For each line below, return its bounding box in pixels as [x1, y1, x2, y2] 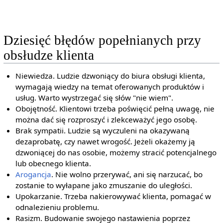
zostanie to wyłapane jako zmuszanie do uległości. [15, 180, 193, 191]
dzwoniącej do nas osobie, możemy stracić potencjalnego [15, 147, 217, 158]
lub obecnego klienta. [15, 158, 92, 169]
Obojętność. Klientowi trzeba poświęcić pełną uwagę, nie [15, 104, 215, 114]
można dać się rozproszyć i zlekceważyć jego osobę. [15, 114, 198, 125]
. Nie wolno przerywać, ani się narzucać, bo [51, 169, 203, 180]
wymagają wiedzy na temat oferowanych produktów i [15, 82, 205, 92]
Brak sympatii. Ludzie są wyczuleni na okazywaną [15, 125, 190, 136]
